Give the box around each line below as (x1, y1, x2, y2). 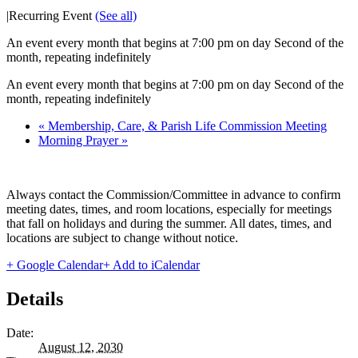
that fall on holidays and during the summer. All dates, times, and (6, 216, 332, 230)
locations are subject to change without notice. (6, 230, 238, 245)
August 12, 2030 (38, 340, 123, 354)
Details (6, 288, 63, 309)
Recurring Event (9, 8, 95, 22)
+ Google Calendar (6, 257, 103, 272)
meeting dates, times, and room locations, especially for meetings (6, 201, 332, 216)
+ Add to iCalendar (103, 257, 200, 272)
